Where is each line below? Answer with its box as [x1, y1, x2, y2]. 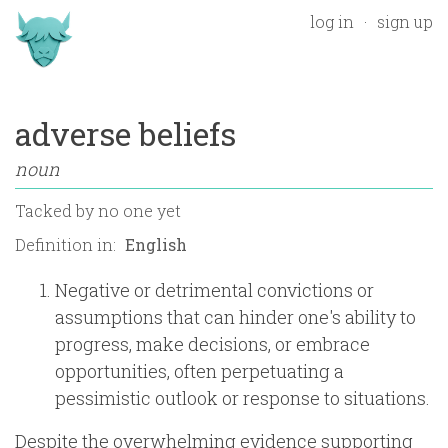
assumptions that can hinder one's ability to [55, 305, 416, 329]
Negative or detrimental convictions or [55, 278, 374, 302]
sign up [377, 11, 433, 32]
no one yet [98, 200, 181, 221]
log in [310, 11, 354, 32]
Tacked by [15, 200, 98, 221]
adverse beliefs [15, 112, 236, 155]
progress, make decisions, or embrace [55, 332, 370, 356]
